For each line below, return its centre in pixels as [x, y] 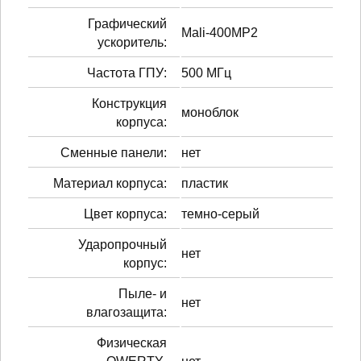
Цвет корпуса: [125, 214]
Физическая [132, 342]
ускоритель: [132, 42]
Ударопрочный [122, 244]
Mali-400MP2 [220, 32]
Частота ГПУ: [127, 73]
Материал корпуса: [110, 183]
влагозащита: [127, 312]
